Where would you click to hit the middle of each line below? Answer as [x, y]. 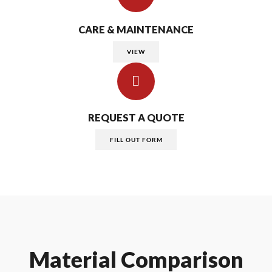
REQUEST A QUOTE [136, 118]
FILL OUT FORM [136, 139]
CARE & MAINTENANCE [136, 30]
